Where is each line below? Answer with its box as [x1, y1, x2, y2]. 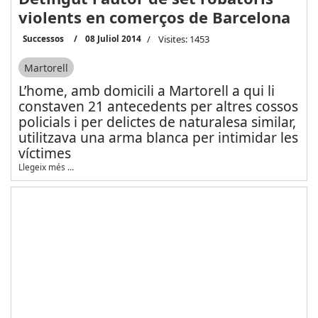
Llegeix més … [18, 160, 74, 172]
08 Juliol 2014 [84, 33, 141, 45]
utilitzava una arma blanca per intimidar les [18, 127, 298, 147]
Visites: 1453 [158, 33, 209, 46]
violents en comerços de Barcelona [18, 6, 290, 28]
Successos [22, 33, 64, 45]
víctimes [18, 143, 71, 163]
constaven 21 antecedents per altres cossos [18, 96, 298, 116]
